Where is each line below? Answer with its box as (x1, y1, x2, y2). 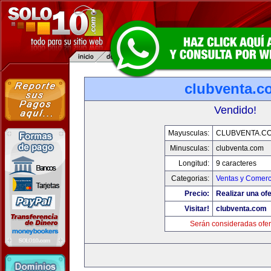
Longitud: (178, 159, 209, 168)
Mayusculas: (168, 129, 209, 137)
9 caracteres (215, 159, 256, 168)
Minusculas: (169, 144, 209, 152)
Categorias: (171, 174, 209, 183)
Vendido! (214, 104, 256, 116)
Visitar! (184, 204, 209, 213)
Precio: (184, 189, 209, 198)
